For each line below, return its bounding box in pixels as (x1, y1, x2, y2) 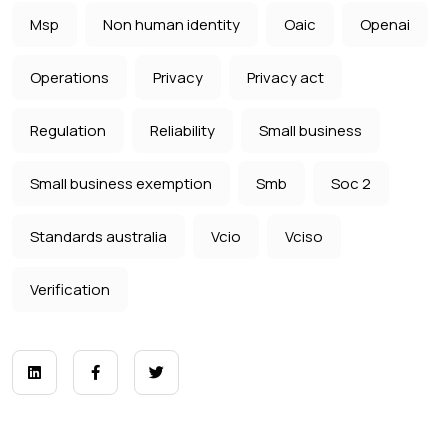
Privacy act (247, 67, 324, 89)
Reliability (150, 120, 215, 142)
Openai (360, 14, 410, 36)
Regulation (30, 120, 106, 142)
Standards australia (30, 226, 167, 248)
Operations (30, 67, 109, 89)
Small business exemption (30, 173, 212, 195)
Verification (30, 279, 110, 301)
